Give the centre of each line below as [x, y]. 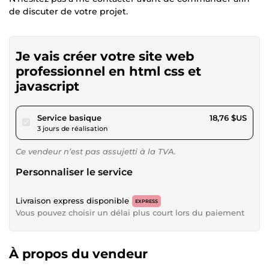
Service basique [69, 117]
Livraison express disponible [72, 200]
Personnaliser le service [74, 172]
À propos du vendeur [78, 253]
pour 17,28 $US [130, 117]
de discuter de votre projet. [68, 11]
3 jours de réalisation [72, 128]
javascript [47, 86]
